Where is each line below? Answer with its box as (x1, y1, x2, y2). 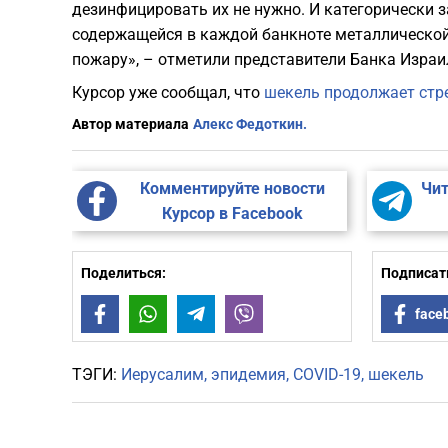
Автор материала (72, 116, 189, 133)
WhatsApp (166, 306, 231, 323)
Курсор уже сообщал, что (72, 83, 264, 103)
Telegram (214, 306, 275, 323)
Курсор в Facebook (161, 204, 303, 224)
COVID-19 (293, 365, 361, 385)
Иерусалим (121, 365, 204, 385)
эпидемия (211, 365, 286, 385)
